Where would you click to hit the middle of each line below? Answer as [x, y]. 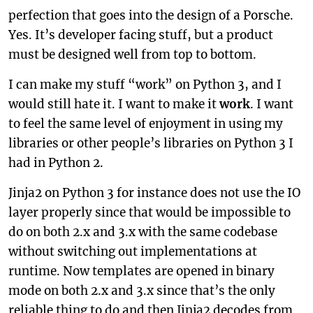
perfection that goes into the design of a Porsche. [151, 15]
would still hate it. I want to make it [114, 104]
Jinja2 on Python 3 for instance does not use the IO [154, 193]
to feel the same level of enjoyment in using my [146, 124]
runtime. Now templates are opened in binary [141, 271]
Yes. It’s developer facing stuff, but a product [141, 35]
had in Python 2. [56, 163]
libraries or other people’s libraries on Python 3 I [151, 143]
